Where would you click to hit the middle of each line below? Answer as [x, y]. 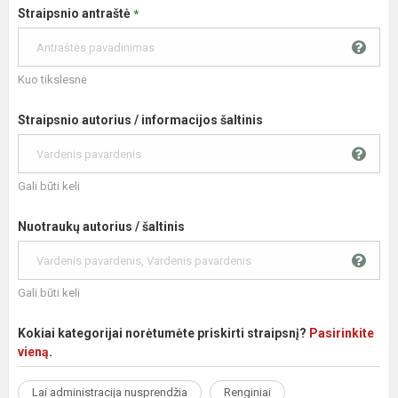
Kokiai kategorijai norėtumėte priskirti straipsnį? [163, 333]
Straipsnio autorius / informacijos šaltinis [140, 120]
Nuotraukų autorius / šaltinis [101, 227]
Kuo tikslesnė [52, 80]
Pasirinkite [342, 333]
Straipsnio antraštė [76, 13]
